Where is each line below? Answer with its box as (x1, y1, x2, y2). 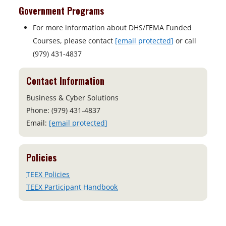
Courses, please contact (33, 36, 115, 45)
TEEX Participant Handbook (26, 182, 118, 192)
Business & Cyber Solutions (26, 93, 119, 102)
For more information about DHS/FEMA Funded (33, 23, 192, 32)
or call (174, 36, 196, 45)
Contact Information (26, 74, 104, 87)
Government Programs (19, 4, 106, 17)
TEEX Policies (26, 169, 70, 179)
